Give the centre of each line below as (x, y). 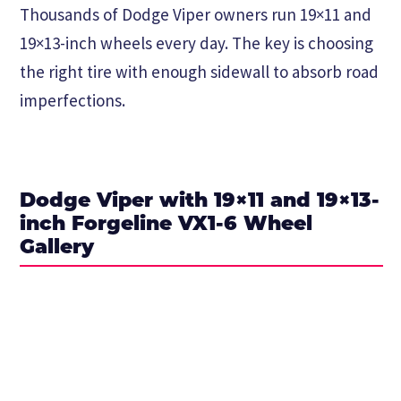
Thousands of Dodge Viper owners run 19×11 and (196, 14)
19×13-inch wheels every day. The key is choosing (196, 43)
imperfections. (73, 100)
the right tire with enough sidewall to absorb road (199, 71)
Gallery (57, 248)
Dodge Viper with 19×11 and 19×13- (200, 201)
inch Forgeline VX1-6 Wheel (166, 225)
